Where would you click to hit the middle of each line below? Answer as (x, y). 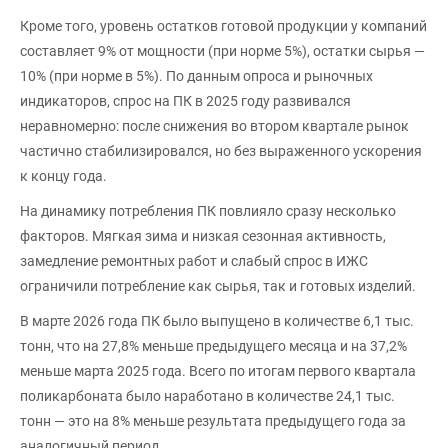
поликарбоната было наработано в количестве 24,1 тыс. (207, 395)
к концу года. (63, 175)
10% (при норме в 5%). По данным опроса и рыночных (196, 75)
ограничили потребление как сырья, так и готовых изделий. (218, 285)
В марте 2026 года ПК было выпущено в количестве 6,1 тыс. (217, 320)
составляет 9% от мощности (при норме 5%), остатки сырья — (222, 50)
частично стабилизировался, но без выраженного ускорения (221, 150)
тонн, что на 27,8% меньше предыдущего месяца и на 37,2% (213, 345)
